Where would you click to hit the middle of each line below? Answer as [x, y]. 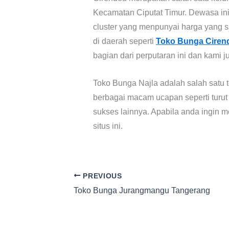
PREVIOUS [101, 176]
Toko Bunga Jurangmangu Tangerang [142, 191]
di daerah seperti [124, 41]
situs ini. [108, 126]
